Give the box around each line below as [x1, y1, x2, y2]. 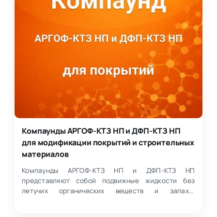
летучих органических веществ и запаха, [22, 186, 195, 196]
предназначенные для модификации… [22, 196, 146, 206]
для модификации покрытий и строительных [22, 137, 194, 148]
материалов [22, 148, 69, 159]
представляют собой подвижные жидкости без [22, 176, 195, 186]
